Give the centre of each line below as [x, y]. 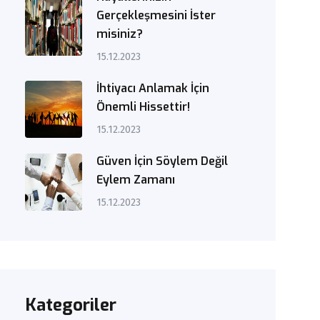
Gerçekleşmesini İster [156, 15]
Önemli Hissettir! [144, 106]
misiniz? [120, 34]
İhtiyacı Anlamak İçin [153, 88]
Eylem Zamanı [136, 179]
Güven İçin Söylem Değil [162, 161]
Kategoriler [71, 305]
